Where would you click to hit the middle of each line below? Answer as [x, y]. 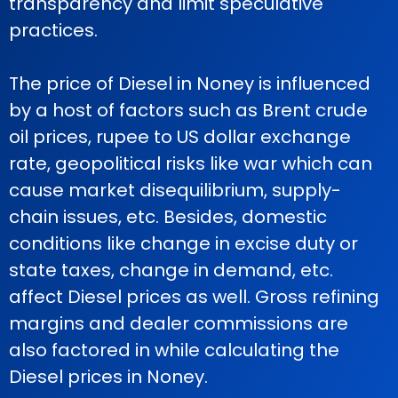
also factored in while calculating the [174, 350]
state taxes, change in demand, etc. [171, 270]
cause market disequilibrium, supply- [175, 190]
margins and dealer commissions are [179, 323]
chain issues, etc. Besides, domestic [168, 217]
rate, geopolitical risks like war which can [191, 163]
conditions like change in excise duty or [183, 243]
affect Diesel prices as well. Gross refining [194, 297]
